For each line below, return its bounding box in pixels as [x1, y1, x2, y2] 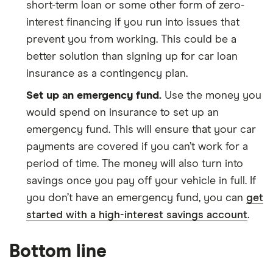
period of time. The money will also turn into [26, 158, 243, 169]
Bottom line [9, 242, 107, 261]
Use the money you [161, 90, 261, 101]
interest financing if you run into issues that [26, 16, 239, 28]
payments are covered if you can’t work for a [26, 141, 248, 152]
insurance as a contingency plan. [26, 68, 188, 79]
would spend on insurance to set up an [26, 107, 219, 118]
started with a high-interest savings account [26, 209, 247, 221]
